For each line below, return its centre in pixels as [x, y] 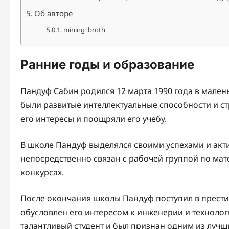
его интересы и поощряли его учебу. [94, 118]
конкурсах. [42, 172]
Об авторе [54, 13]
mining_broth [84, 30]
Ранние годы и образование [107, 64]
